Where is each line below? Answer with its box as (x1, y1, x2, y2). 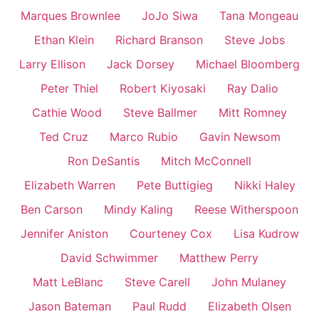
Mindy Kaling (104, 202, 173, 217)
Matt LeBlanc (33, 275, 103, 290)
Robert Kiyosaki (120, 81, 206, 96)
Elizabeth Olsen (207, 299, 291, 314)
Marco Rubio (109, 130, 178, 145)
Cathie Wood (32, 105, 102, 120)
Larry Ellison (19, 57, 85, 72)
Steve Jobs (224, 33, 285, 48)
